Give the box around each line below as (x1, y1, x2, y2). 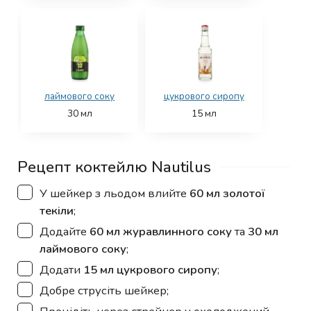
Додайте (40, 224, 90, 240)
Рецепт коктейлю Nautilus (17, 156, 211, 178)
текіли (40, 203, 74, 219)
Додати (40, 262, 83, 278)
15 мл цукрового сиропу (83, 262, 217, 278)
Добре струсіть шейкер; (40, 283, 169, 299)
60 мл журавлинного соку (90, 224, 232, 240)
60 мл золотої (190, 185, 265, 202)
